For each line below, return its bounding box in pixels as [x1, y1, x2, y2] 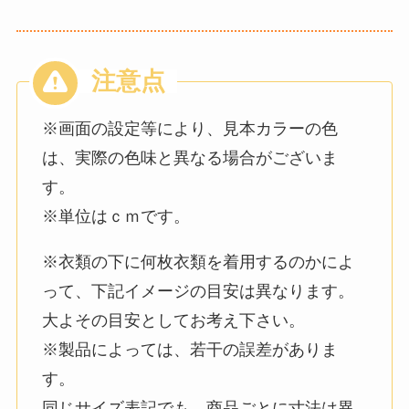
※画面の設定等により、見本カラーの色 [41, 120, 338, 139]
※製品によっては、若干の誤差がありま [41, 341, 338, 360]
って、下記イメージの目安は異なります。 [41, 282, 354, 301]
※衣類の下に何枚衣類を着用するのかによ [41, 253, 354, 272]
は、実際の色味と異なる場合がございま [41, 149, 338, 168]
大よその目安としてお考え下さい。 [41, 311, 305, 330]
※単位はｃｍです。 [41, 207, 190, 226]
